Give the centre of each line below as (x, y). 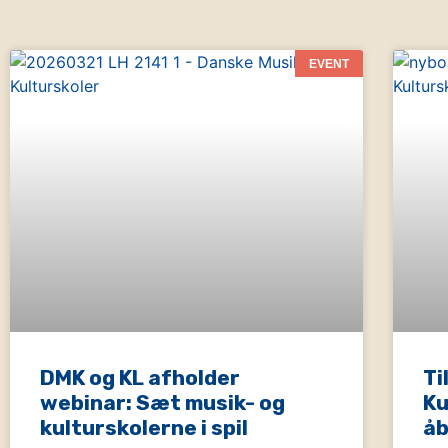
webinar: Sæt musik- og (162, 402)
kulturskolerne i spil (144, 427)
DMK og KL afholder (140, 377)
